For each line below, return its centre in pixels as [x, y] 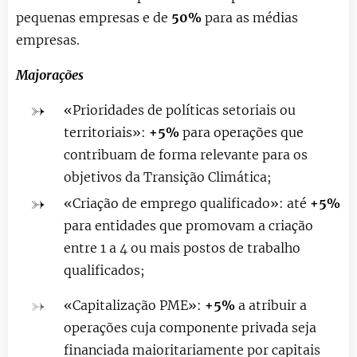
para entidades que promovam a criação [188, 225]
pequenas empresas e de [94, 17]
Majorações [50, 75]
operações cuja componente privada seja [190, 327]
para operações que [241, 132]
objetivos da [104, 177]
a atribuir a [271, 305]
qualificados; [104, 270]
